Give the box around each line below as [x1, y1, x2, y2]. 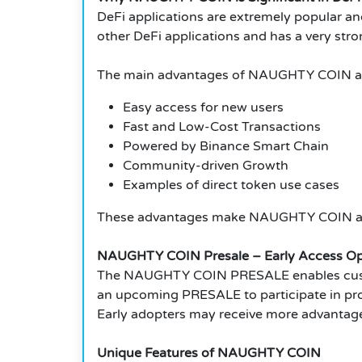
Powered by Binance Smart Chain [123, 138, 329, 155]
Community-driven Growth [123, 158, 288, 175]
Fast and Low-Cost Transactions [123, 119, 321, 136]
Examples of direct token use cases [123, 177, 339, 194]
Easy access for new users [123, 99, 284, 116]
